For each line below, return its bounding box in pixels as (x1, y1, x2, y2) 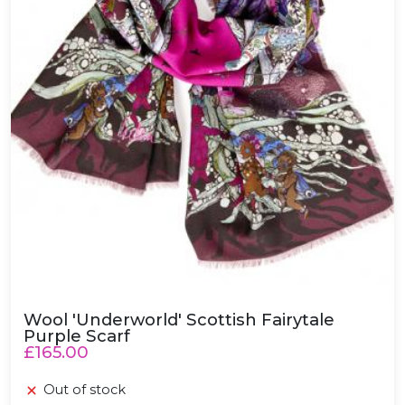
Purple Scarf (24, 325, 131, 346)
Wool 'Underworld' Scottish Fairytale (24, 308, 335, 330)
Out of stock (43, 381, 127, 398)
